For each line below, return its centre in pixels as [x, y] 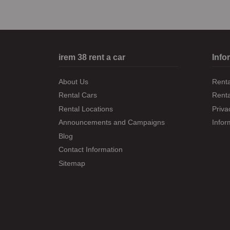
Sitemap [72, 163]
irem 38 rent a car [92, 57]
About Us [73, 81]
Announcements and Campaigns [112, 122]
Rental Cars [78, 95]
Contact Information [91, 150]
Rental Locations [86, 109]
